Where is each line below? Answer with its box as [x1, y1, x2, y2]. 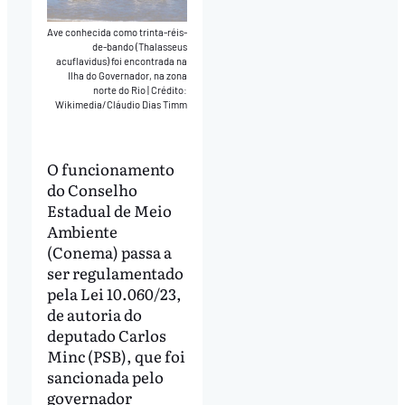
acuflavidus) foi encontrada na [56, 55, 188, 68]
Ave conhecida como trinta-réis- [47, 26, 188, 39]
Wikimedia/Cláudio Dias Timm [55, 99, 188, 111]
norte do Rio [93, 84, 148, 97]
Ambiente [46, 219, 118, 242]
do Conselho [46, 177, 137, 201]
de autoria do [46, 302, 142, 325]
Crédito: [151, 84, 188, 97]
